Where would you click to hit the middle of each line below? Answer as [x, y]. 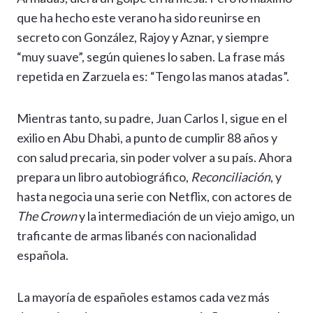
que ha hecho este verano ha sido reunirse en [139, 18]
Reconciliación [231, 177]
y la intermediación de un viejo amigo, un [186, 216]
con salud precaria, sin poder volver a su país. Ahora [154, 158]
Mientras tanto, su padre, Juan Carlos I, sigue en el [152, 118]
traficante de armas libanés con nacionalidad [137, 236]
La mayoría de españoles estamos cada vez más [143, 297]
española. [43, 255]
